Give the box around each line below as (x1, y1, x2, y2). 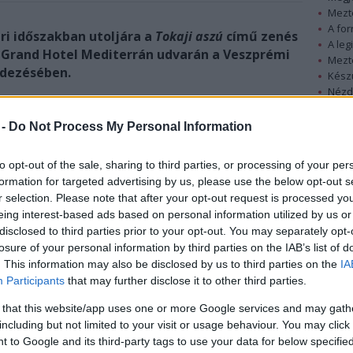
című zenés (223, 28, 298, 45)
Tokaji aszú (155, 28, 223, 45)
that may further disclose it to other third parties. (65, 274, 307, 288)
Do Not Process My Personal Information (9, 120, 252, 134)
